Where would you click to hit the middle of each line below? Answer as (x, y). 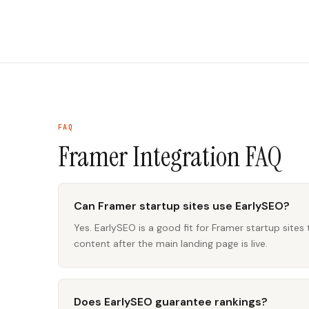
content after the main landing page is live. (171, 243)
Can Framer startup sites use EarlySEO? (182, 206)
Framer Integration (149, 157)
